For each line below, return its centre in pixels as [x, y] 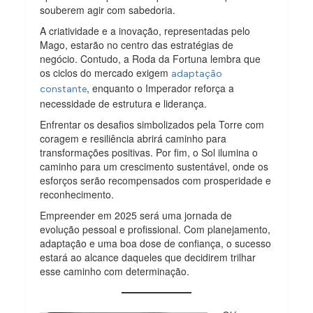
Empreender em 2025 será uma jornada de [136, 215]
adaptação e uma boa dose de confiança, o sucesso [156, 243]
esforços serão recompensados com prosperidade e [156, 180]
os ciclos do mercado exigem [106, 72]
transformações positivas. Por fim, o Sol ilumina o [149, 152]
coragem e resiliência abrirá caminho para [133, 138]
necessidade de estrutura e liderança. [124, 103]
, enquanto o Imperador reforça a [161, 88]
